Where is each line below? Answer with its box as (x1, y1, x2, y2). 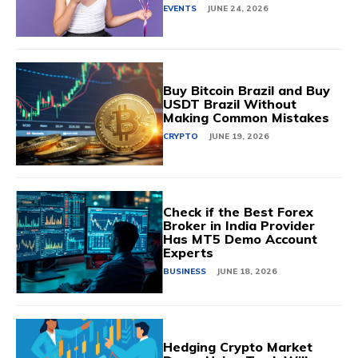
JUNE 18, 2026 (216, 266, 277, 277)
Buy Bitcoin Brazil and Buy (162, 82, 330, 99)
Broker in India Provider (162, 217, 315, 234)
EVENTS (162, 2, 197, 14)
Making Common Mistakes (162, 109, 329, 126)
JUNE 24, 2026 (206, 2, 268, 14)
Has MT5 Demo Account (162, 231, 317, 248)
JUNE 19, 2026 (208, 131, 269, 142)
